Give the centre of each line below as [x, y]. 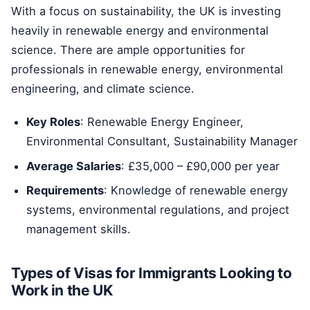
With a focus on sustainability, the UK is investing [146, 11]
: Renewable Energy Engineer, [162, 122]
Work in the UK [62, 290]
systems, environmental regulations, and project [158, 210]
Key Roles [54, 122]
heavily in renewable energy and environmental [140, 30]
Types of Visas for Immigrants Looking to [152, 273]
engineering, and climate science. [103, 88]
